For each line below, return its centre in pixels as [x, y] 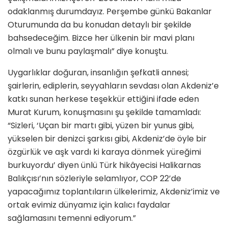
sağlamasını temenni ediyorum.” [72, 218]
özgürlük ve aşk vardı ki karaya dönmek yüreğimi [104, 152]
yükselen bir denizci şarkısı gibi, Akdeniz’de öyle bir [107, 139]
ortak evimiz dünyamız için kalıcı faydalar [89, 205]
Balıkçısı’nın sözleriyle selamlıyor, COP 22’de [94, 179]
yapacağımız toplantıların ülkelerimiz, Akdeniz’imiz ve [114, 192]
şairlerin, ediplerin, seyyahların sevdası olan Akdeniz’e [113, 86]
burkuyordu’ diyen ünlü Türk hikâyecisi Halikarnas [104, 165]
